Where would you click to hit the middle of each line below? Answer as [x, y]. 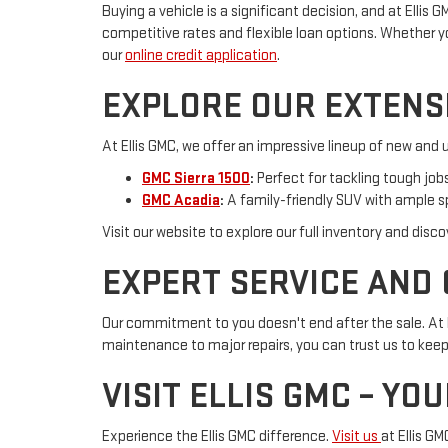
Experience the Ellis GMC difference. [217, 436]
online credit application [201, 55]
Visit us [356, 436]
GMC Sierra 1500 [196, 178]
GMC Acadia [181, 200]
